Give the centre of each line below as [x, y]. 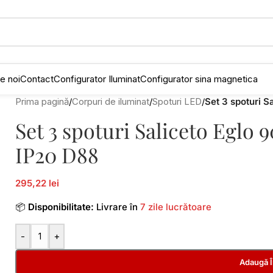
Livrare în [117, 207]
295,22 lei [37, 183]
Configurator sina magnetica [199, 79]
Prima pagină [42, 101]
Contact [37, 79]
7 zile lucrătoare [176, 207]
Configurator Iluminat [97, 79]
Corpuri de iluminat [111, 101]
